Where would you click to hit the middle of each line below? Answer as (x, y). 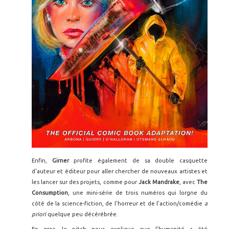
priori (40, 214)
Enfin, (42, 161)
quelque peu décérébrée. (83, 214)
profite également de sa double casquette (141, 161)
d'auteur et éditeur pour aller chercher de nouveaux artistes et (120, 171)
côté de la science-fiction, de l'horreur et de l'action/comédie (118, 204)
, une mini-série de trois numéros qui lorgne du (138, 193)
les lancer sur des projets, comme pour (85, 182)
